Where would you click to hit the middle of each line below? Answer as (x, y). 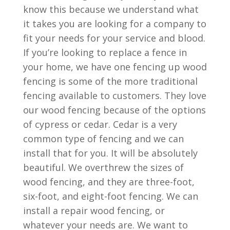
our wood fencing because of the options (114, 110)
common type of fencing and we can (103, 139)
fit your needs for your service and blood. (114, 38)
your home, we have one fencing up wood (115, 67)
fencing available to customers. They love (114, 95)
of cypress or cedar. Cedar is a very (100, 124)
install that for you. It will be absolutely (110, 153)
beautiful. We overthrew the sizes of (103, 167)
